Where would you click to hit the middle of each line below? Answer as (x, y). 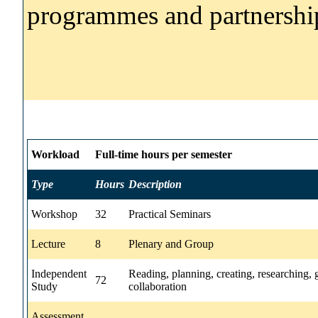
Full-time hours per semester (164, 154)
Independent (59, 273)
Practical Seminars (170, 214)
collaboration (158, 286)
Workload (55, 154)
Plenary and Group (171, 243)
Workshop (54, 214)
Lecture (48, 243)
